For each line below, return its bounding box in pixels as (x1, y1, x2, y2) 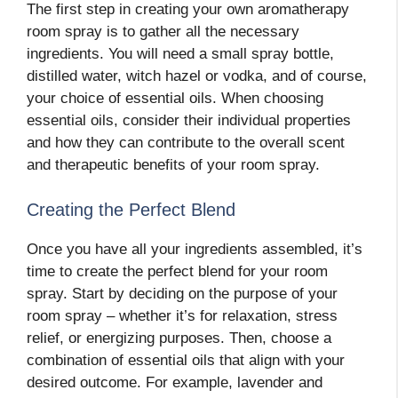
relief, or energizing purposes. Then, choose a (27, 329, 331, 346)
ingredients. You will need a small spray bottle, (27, 45, 334, 63)
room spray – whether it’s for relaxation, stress (27, 306, 338, 324)
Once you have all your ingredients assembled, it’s (27, 240, 362, 258)
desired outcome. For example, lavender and (27, 373, 322, 391)
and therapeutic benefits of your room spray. (27, 156, 320, 174)
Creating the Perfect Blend (27, 199, 235, 219)
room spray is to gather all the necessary (27, 23, 299, 41)
